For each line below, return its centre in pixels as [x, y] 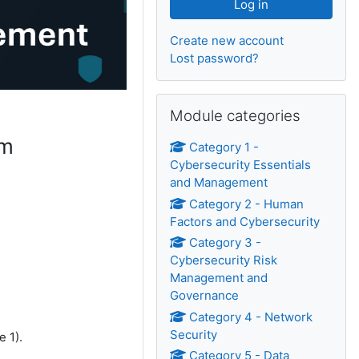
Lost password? [215, 58]
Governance [205, 295]
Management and [219, 278]
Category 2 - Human [247, 204]
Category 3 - [226, 242]
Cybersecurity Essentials [241, 165]
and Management [219, 182]
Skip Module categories [223, 101]
